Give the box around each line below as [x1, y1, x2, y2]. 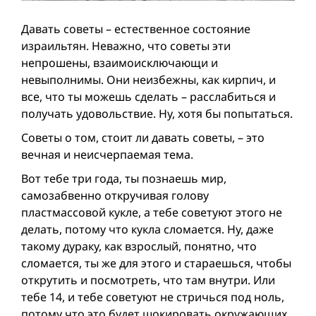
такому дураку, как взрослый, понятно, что [21, 238, 257, 255]
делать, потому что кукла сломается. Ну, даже [21, 221, 274, 238]
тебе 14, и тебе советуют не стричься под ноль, [21, 289, 284, 305]
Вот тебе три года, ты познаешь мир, [21, 171, 226, 187]
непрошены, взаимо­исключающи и [21, 55, 218, 71]
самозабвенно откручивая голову [21, 188, 209, 204]
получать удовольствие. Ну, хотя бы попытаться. [21, 106, 293, 122]
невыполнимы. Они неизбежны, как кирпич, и [21, 72, 276, 88]
